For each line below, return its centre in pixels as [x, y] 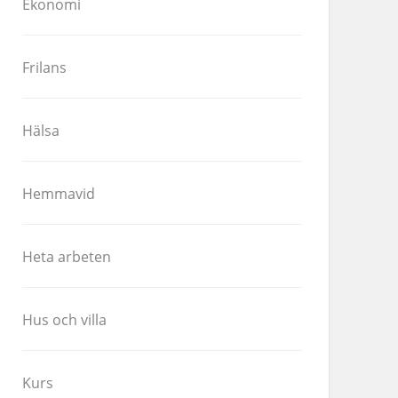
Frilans [45, 68]
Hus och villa [65, 320]
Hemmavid [59, 194]
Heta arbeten [67, 257]
